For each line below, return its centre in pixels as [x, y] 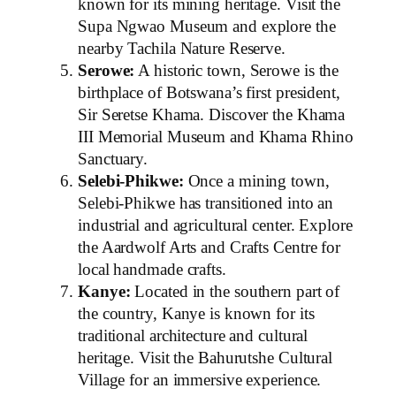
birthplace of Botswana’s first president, [209, 93]
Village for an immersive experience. [200, 380]
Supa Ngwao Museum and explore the [207, 27]
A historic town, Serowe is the [237, 71]
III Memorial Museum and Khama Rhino [216, 137]
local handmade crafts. [152, 270]
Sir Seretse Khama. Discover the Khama [212, 115]
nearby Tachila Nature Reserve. [182, 49]
